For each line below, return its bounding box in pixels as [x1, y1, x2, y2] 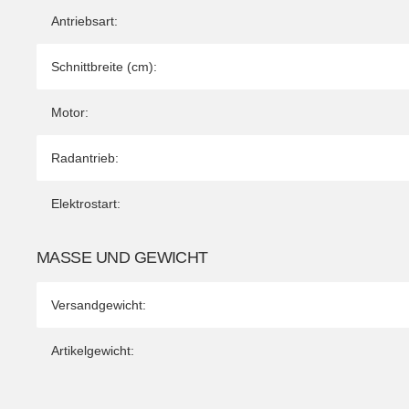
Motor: [51, 104, 89, 120]
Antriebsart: [51, 13, 118, 28]
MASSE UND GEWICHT [37, 247, 199, 267]
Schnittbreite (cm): [51, 58, 157, 74]
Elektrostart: [51, 195, 121, 211]
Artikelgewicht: [51, 342, 134, 358]
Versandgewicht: [51, 297, 146, 312]
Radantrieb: [51, 150, 119, 165]
